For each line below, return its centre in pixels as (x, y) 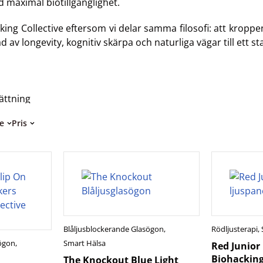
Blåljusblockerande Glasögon (113, 229)
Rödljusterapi (235, 229)
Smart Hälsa (84, 243)
